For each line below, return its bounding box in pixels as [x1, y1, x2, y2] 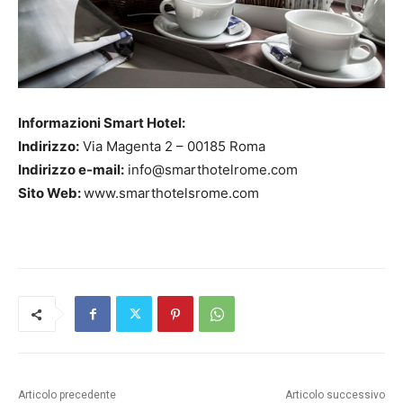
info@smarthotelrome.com [124, 161, 298, 179]
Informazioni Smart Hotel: [18, 114, 185, 132]
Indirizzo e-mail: [18, 161, 124, 179]
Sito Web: [18, 184, 84, 202]
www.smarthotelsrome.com [84, 184, 259, 202]
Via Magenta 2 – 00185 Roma [79, 138, 265, 156]
